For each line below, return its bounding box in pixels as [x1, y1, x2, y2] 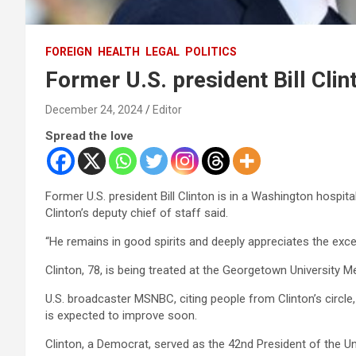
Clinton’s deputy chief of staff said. [45, 205, 228, 220]
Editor [153, 103, 182, 116]
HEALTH [98, 44, 140, 58]
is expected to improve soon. [45, 308, 197, 323]
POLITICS [185, 44, 237, 58]
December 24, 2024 [45, 103, 143, 116]
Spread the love [45, 128, 133, 143]
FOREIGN [45, 44, 92, 58]
